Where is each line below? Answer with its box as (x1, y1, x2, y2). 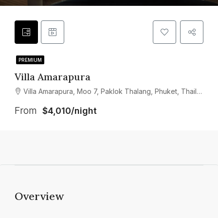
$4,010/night (42, 106, 97, 116)
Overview (15, 189, 64, 203)
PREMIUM (18, 57, 42, 63)
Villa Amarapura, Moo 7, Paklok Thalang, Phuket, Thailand (23, 87, 197, 95)
